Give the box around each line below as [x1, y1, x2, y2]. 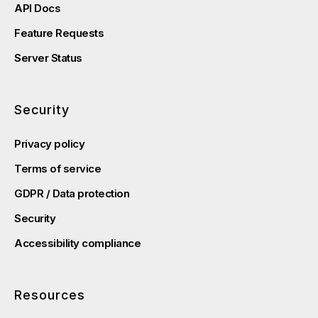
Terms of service [14, 162, 101, 176]
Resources [14, 287, 85, 303]
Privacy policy [14, 137, 84, 151]
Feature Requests [14, 26, 104, 40]
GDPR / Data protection [14, 187, 129, 201]
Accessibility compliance [14, 236, 141, 251]
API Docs [14, 1, 60, 16]
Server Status [14, 51, 82, 65]
